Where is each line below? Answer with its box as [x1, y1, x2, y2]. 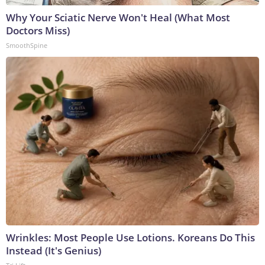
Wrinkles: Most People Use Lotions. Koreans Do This [6, 230, 255, 244]
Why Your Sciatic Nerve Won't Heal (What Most [6, 10, 230, 24]
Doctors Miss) [6, 23, 70, 37]
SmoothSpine [6, 40, 47, 50]
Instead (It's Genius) [6, 243, 101, 257]
